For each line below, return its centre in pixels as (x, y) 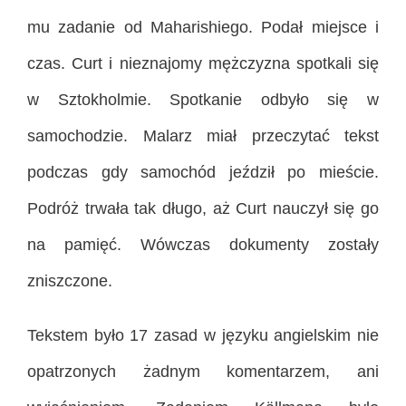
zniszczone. (70, 281)
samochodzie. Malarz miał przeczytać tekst (203, 136)
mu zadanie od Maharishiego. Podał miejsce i (203, 28)
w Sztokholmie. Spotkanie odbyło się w (203, 100)
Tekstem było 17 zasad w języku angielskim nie (203, 336)
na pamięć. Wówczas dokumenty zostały (203, 245)
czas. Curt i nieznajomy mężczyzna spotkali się (203, 64)
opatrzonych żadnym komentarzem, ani (203, 372)
